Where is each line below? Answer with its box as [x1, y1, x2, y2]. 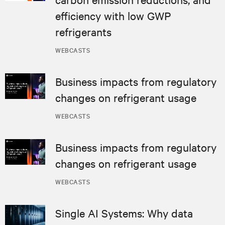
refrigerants [55, 24, 111, 39]
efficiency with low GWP [55, 8, 171, 23]
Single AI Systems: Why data [55, 205, 193, 220]
